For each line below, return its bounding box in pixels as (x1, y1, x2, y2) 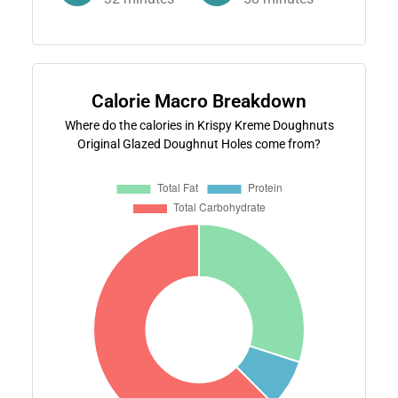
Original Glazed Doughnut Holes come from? (77, 136, 321, 151)
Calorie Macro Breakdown (92, 90, 306, 112)
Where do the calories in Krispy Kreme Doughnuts (64, 117, 334, 132)
